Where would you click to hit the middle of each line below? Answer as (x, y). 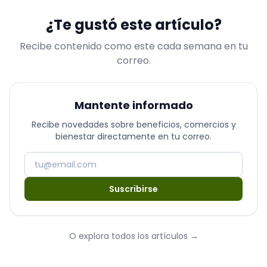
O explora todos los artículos (128, 236)
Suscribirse (133, 189)
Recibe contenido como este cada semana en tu (133, 46)
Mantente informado (133, 105)
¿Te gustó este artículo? (133, 25)
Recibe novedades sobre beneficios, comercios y (133, 125)
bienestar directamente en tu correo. (133, 136)
